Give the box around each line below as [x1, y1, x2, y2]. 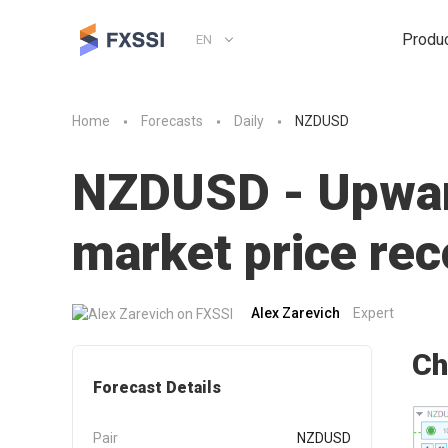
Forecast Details [93, 377, 221, 397]
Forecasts [141, 113, 203, 130]
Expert [353, 305, 394, 321]
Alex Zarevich [251, 305, 340, 321]
